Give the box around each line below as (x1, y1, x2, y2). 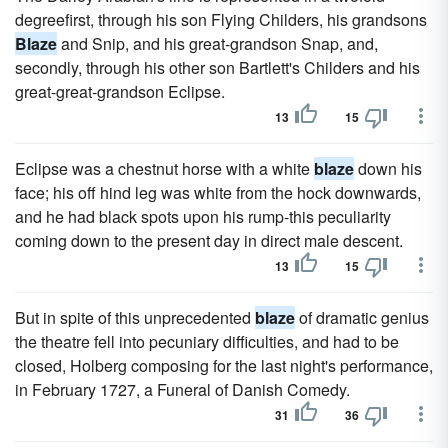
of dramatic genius (295, 306, 429, 329)
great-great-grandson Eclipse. (15, 80, 225, 103)
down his (354, 157, 422, 180)
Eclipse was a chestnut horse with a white (15, 157, 314, 180)
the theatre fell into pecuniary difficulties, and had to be (15, 330, 399, 353)
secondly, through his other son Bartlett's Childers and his (15, 56, 420, 79)
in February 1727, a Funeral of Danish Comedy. (15, 378, 350, 401)
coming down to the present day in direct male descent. (15, 229, 403, 252)
